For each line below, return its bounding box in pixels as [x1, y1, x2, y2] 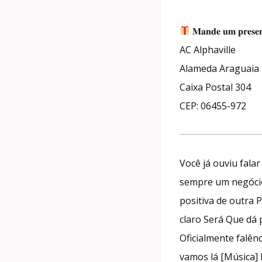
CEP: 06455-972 [180, 99, 246, 112]
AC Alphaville [180, 43, 236, 56]
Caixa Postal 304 [180, 80, 251, 94]
